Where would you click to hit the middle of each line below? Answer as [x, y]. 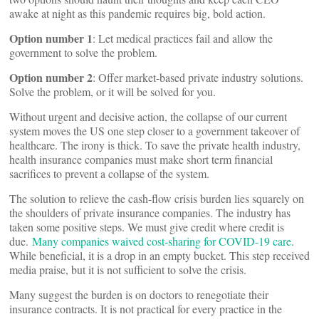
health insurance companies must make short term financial [141, 159]
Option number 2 [51, 77]
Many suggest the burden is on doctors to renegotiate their [139, 294]
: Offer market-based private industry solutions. [198, 77]
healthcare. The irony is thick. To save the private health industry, [155, 145]
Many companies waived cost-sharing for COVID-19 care [162, 241]
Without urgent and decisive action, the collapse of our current [148, 116]
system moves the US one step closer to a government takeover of [155, 131]
